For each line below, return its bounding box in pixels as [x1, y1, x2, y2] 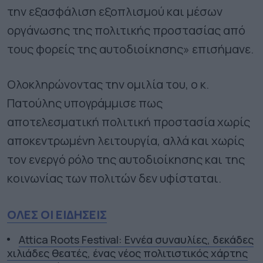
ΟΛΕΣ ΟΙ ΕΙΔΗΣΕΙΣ [7, 206, 107, 222]
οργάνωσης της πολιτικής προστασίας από [7, 22, 245, 38]
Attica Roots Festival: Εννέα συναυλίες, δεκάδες [19, 232, 254, 247]
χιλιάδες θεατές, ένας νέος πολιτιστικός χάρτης [7, 245, 248, 260]
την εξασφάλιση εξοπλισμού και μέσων [7, 3, 222, 19]
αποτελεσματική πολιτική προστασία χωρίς [7, 113, 250, 130]
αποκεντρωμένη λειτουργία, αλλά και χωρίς [7, 132, 244, 149]
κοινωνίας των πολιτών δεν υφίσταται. [7, 170, 221, 186]
